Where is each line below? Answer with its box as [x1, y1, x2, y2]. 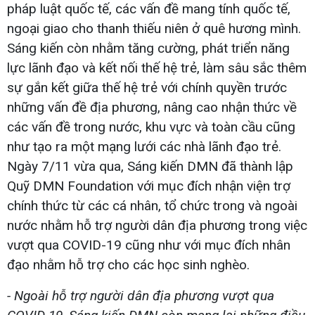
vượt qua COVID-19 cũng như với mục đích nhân [7, 236, 290, 253]
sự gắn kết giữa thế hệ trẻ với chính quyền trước [7, 79, 287, 96]
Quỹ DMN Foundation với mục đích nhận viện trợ [7, 177, 290, 194]
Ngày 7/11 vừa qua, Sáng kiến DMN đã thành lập [7, 157, 293, 174]
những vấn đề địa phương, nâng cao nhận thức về [7, 98, 297, 115]
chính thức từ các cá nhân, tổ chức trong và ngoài [7, 197, 297, 214]
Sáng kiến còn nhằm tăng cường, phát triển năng [7, 39, 290, 56]
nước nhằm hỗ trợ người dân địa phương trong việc [7, 217, 307, 233]
